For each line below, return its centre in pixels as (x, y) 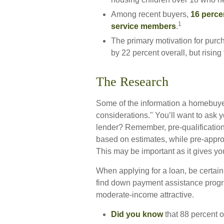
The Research (132, 82)
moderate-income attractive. (145, 195)
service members (143, 26)
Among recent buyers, (151, 14)
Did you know (137, 214)
